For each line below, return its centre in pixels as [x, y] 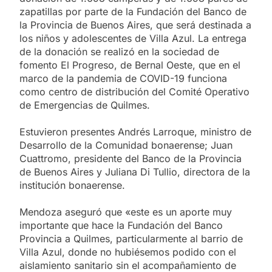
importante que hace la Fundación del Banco [121, 225]
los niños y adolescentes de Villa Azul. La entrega [133, 38]
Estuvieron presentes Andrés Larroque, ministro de [135, 131]
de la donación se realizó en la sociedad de [119, 51]
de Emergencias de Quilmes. [85, 105]
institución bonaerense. [72, 185]
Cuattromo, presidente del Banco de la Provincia [131, 158]
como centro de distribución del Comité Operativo [134, 91]
